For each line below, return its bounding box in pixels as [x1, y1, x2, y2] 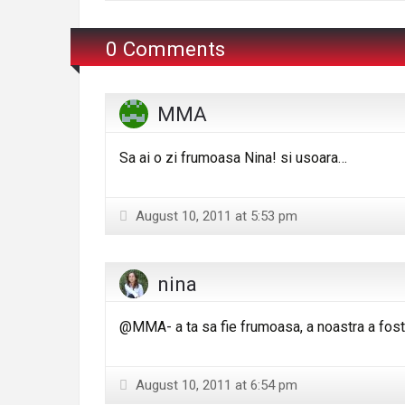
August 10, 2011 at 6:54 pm [132, 377, 297, 394]
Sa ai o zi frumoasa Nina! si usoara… [119, 149, 347, 167]
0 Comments [106, 37, 226, 61]
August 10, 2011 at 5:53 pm [132, 208, 297, 225]
